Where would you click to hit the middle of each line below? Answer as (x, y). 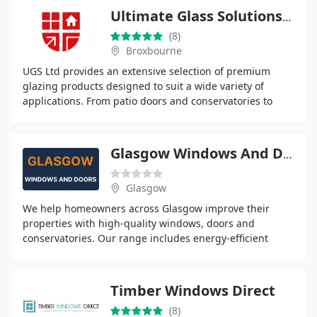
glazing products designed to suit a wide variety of (143, 86)
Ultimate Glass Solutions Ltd (287, 17)
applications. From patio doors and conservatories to (148, 101)
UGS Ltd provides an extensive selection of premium (146, 71)
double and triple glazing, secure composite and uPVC (152, 253)
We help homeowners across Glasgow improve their (146, 208)
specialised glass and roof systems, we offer (127, 116)
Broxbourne (154, 51)
